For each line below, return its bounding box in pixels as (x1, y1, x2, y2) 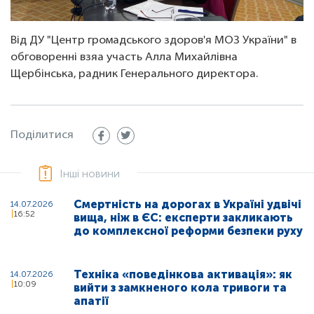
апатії (74, 294, 109, 308)
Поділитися (11, 129, 74, 141)
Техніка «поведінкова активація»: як (74, 267, 292, 281)
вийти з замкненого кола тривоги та (74, 280, 287, 294)
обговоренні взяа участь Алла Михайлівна (11, 51, 238, 63)
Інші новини (60, 166, 120, 180)
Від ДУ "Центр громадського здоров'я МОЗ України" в (11, 34, 296, 46)
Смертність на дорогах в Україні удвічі (74, 197, 301, 211)
